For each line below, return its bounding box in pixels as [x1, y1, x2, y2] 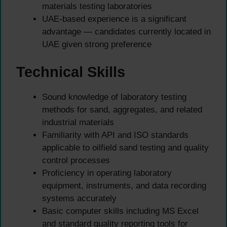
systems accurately [42, 194, 117, 204]
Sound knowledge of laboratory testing [42, 92, 186, 102]
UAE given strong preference [42, 39, 152, 49]
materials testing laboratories [42, 1, 152, 11]
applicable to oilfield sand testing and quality [42, 143, 209, 153]
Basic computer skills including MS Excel [42, 206, 199, 216]
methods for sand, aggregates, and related [42, 105, 202, 115]
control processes [42, 156, 110, 166]
